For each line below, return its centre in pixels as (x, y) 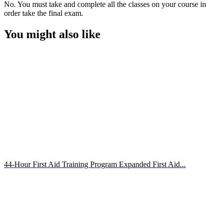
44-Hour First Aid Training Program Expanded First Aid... (95, 164)
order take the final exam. (44, 13)
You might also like (52, 34)
